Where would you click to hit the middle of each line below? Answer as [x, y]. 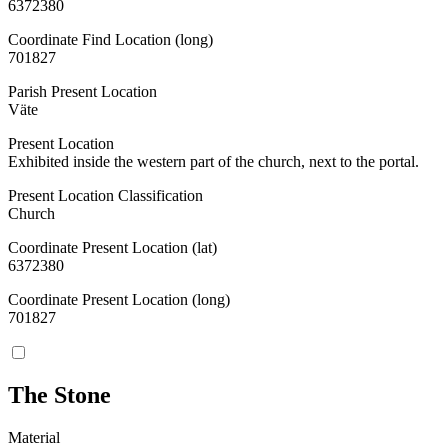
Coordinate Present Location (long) [119, 299]
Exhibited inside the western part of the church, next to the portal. [213, 161]
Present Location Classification [105, 195]
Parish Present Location [82, 91]
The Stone [59, 395]
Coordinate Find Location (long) [110, 39]
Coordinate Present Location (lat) [112, 247]
